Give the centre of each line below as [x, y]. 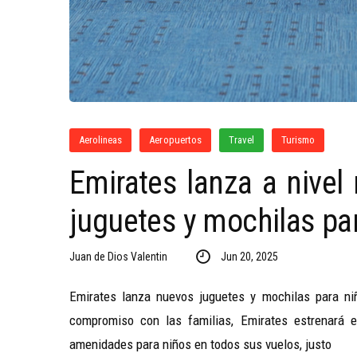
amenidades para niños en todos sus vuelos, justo [200, 344]
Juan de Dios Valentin [118, 257]
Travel [241, 140]
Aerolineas [101, 140]
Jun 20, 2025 [249, 257]
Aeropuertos [175, 140]
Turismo [298, 140]
